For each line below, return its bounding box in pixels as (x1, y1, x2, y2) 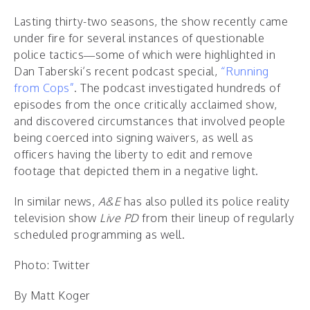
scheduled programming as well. (14, 228, 185, 241)
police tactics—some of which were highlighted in (14, 48, 275, 62)
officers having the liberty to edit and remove (14, 147, 253, 161)
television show (14, 211, 100, 225)
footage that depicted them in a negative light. (14, 164, 259, 178)
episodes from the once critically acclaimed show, (14, 98, 277, 111)
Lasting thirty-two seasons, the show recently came (14, 15, 288, 28)
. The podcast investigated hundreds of (74, 81, 280, 95)
